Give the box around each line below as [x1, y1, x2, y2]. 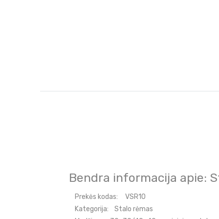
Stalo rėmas [109, 205, 153, 214]
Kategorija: [75, 205, 109, 214]
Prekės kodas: [75, 193, 120, 201]
